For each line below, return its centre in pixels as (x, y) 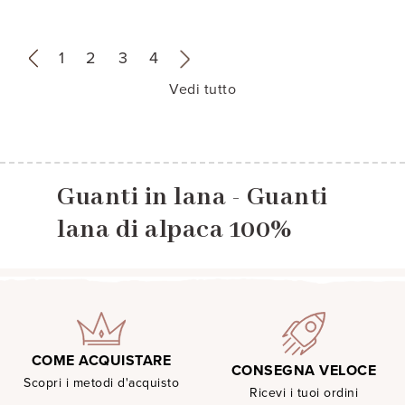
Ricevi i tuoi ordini (304, 392)
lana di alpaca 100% (175, 230)
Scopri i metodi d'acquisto (101, 382)
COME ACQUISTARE (101, 360)
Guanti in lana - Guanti (193, 197)
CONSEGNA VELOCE (304, 370)
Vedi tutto (202, 89)
